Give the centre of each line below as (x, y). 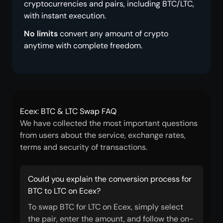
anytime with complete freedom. (83, 46)
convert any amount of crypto (113, 34)
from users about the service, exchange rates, (103, 135)
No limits (41, 34)
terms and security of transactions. (84, 147)
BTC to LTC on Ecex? (64, 191)
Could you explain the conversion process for (110, 179)
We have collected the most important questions (109, 123)
